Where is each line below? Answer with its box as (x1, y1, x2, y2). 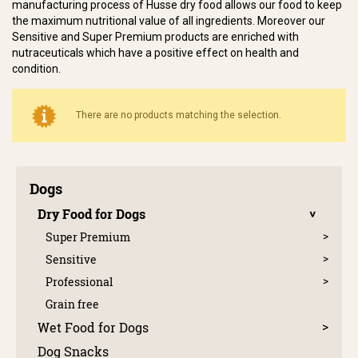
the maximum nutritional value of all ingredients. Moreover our (12, 14, 325, 28)
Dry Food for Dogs (38, 205, 145, 223)
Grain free (46, 296, 99, 312)
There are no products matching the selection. (76, 109, 281, 121)
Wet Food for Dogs (38, 319, 149, 336)
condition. (12, 62, 61, 76)
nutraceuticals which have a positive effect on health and (12, 46, 299, 60)
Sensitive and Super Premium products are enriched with (12, 30, 299, 44)
